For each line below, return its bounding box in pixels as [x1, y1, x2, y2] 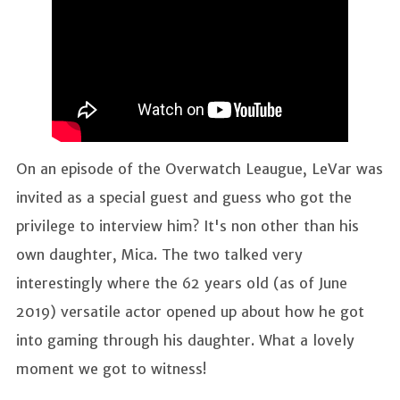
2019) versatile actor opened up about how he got [16, 303, 364, 321]
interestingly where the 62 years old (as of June [16, 274, 347, 293]
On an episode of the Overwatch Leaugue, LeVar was [16, 160, 383, 179]
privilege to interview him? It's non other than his [16, 217, 359, 236]
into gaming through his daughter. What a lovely [16, 331, 354, 350]
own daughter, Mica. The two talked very [16, 246, 303, 264]
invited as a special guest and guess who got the [16, 188, 352, 207]
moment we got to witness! [16, 360, 206, 379]
